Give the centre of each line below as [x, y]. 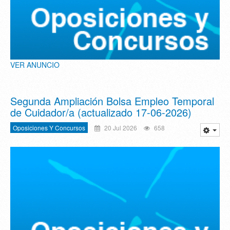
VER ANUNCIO [35, 64]
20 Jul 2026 [120, 127]
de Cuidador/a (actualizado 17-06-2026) [101, 112]
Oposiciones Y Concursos [49, 127]
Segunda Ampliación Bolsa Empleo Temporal [112, 101]
